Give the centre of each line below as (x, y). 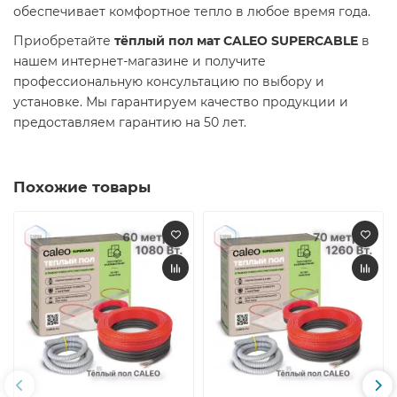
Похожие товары (82, 187)
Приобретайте (64, 41)
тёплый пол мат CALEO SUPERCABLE (236, 41)
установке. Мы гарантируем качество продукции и (181, 102)
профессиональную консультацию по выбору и (169, 82)
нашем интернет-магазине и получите (140, 62)
